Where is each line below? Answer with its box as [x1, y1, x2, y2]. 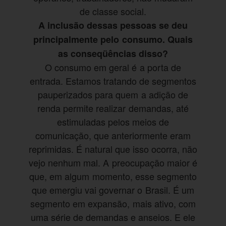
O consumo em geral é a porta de [45, 61, 181, 74]
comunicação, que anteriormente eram [35, 129, 191, 142]
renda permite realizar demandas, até [37, 101, 189, 115]
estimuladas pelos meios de [56, 115, 169, 129]
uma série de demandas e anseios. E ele [30, 210, 196, 224]
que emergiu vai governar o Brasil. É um [32, 183, 194, 197]
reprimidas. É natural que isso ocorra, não [28, 142, 198, 156]
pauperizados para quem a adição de [38, 88, 188, 101]
